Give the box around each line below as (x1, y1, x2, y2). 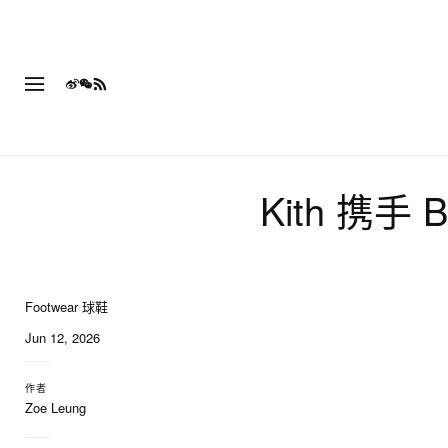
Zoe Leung (25, 398, 86, 417)
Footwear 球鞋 (25, 297, 108, 316)
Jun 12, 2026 (25, 328, 100, 347)
